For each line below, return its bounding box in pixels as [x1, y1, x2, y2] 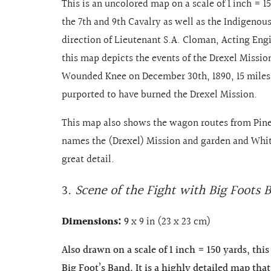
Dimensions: [62, 214, 124, 230]
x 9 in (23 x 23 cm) [129, 214, 211, 230]
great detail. [62, 151, 117, 168]
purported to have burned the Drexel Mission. [62, 87, 260, 103]
